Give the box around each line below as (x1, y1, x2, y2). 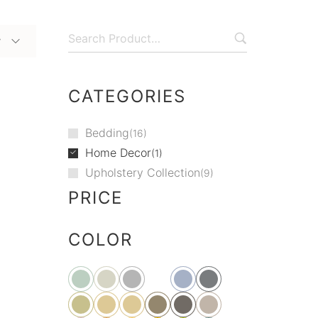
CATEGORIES (68, 85, 187, 106)
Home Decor (84, 145, 151, 160)
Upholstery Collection (84, 165, 200, 180)
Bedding (84, 125, 129, 140)
